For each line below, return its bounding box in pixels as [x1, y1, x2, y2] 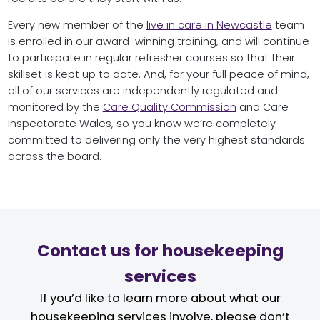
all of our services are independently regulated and [7, 84, 278, 99]
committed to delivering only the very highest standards [7, 133, 305, 148]
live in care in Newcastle [146, 18, 272, 33]
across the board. [7, 149, 101, 164]
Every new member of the [7, 18, 146, 33]
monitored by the [7, 100, 103, 115]
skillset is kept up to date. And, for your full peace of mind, [7, 67, 309, 82]
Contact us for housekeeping [36, 239, 284, 263]
